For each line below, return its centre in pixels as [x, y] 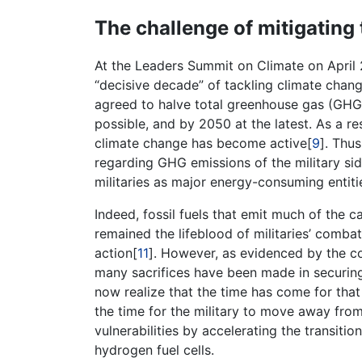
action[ [116, 253]
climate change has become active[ [203, 143]
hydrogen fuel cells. [154, 350]
